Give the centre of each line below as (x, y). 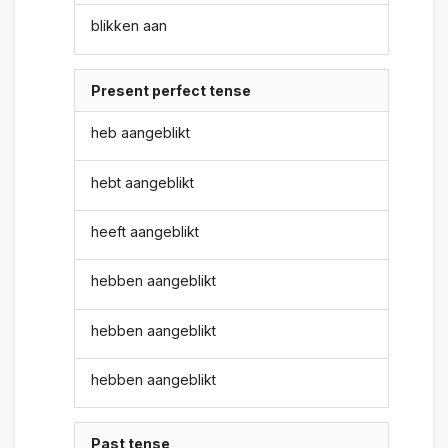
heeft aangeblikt (145, 231)
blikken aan (129, 26)
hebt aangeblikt (143, 182)
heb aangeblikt (141, 133)
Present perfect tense (171, 90)
